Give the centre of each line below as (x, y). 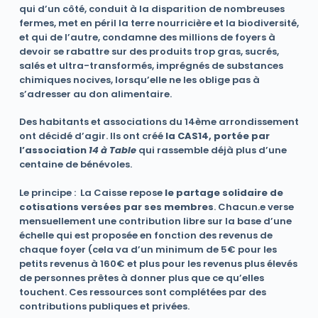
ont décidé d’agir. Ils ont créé (92, 136)
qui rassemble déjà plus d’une (212, 150)
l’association (54, 150)
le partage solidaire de (224, 192)
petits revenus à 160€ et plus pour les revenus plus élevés (158, 263)
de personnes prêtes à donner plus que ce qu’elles (141, 278)
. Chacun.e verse (253, 207)
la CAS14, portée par (217, 136)
